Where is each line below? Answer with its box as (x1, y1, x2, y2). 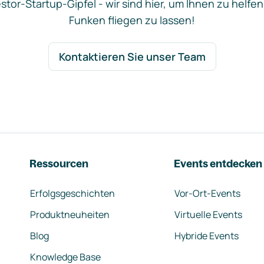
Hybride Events (174, 229, 239, 242)
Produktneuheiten (30, 208, 110, 221)
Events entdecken (174, 157, 262, 170)
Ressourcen (29, 157, 88, 170)
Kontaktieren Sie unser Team (58, 49, 206, 64)
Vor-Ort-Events (174, 187, 240, 200)
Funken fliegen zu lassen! (69, 13, 195, 27)
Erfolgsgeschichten (30, 187, 115, 200)
